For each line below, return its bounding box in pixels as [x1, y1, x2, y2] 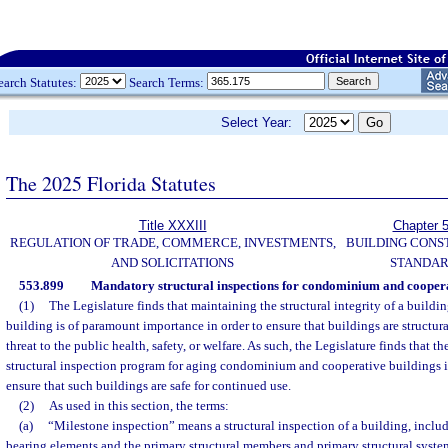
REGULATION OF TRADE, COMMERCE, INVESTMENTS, [9, 235, 336, 250]
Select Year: [221, 115, 304, 130]
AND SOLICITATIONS [111, 255, 234, 270]
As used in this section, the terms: [48, 398, 229, 413]
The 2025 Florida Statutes [6, 169, 216, 197]
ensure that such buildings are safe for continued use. [6, 378, 291, 393]
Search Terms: [126, 74, 207, 90]
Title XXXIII [138, 218, 207, 233]
